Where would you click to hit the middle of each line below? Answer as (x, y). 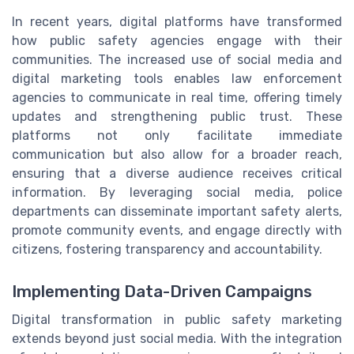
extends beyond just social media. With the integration (177, 339)
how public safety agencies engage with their (177, 41)
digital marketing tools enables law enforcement (177, 79)
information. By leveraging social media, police (177, 193)
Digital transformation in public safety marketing (177, 320)
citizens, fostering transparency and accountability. (167, 250)
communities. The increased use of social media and (177, 60)
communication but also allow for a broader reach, (177, 155)
